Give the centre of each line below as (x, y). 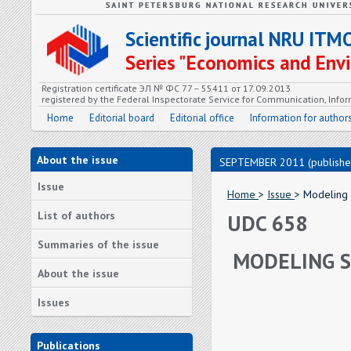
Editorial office (202, 118)
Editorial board (122, 118)
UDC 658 (267, 223)
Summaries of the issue (98, 244)
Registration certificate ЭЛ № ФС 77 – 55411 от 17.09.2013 (166, 88)
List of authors (76, 215)
